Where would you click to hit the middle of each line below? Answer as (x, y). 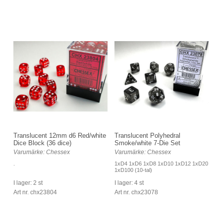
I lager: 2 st (28, 183)
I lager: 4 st (129, 183)
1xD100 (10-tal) (133, 170)
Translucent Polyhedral (147, 135)
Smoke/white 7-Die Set (147, 143)
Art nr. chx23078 (136, 192)
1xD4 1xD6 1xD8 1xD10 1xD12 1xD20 (161, 163)
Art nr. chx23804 (35, 192)
